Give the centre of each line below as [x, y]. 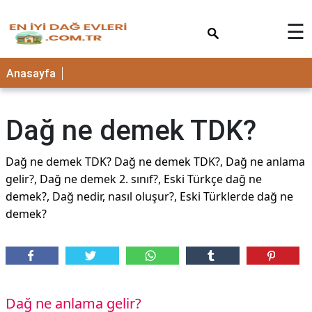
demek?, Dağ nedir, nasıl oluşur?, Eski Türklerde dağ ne [149, 196]
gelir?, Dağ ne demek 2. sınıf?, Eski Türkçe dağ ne [134, 179]
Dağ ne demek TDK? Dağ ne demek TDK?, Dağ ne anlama [155, 162]
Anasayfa [31, 73]
